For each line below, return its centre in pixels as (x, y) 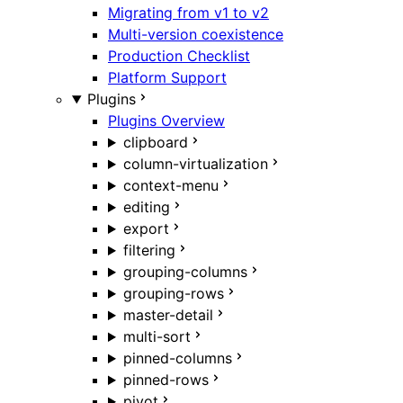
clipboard (155, 143)
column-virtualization (195, 164)
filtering (149, 251)
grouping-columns (185, 272)
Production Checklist (179, 56)
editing (146, 207)
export (146, 229)
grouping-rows (173, 294)
